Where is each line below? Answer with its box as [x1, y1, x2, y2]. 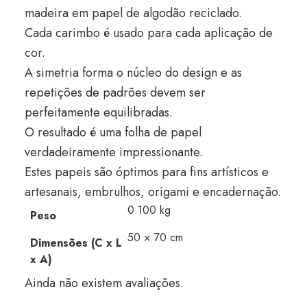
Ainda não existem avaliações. [24, 274, 184, 292]
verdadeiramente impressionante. [24, 143, 203, 161]
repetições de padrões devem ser [24, 84, 206, 101]
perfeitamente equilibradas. [24, 103, 173, 121]
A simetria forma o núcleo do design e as [24, 64, 242, 82]
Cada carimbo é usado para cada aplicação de [24, 24, 273, 42]
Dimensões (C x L [29, 235, 122, 251]
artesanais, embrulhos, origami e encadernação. [24, 183, 281, 201]
